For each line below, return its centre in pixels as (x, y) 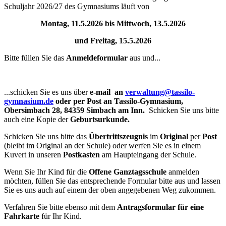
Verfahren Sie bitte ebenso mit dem (61, 207)
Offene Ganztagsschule (128, 172)
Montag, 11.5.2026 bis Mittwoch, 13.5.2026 (113, 24)
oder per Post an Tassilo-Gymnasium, (118, 101)
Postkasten (81, 155)
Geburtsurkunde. (100, 120)
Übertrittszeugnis (119, 137)
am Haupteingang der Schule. (149, 155)
